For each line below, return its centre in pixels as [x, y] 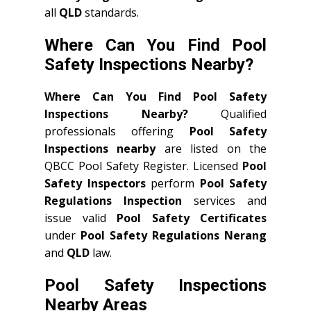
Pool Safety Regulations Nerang [174, 235]
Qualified [227, 114]
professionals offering [117, 131]
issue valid [81, 218]
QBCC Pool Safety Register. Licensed [143, 166]
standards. [110, 12]
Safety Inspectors [95, 183]
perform [173, 183]
